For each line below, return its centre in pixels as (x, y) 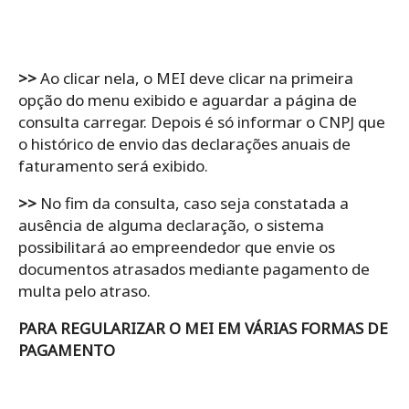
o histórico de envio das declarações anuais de (184, 144)
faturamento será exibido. (113, 166)
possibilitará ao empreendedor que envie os (177, 247)
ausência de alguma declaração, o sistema (171, 225)
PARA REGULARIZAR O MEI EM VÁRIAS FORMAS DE (203, 329)
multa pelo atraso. (86, 291)
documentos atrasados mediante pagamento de (194, 269)
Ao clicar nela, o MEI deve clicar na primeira (195, 79)
